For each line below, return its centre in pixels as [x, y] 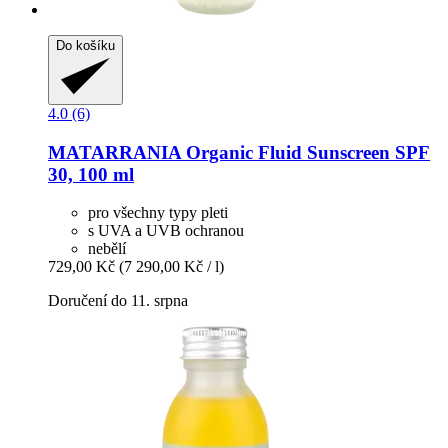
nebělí [107, 249]
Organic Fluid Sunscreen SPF [305, 152]
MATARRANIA [114, 152]
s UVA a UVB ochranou [166, 231]
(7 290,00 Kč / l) [171, 267]
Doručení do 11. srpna [118, 301]
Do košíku [85, 45]
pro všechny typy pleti [158, 213]
